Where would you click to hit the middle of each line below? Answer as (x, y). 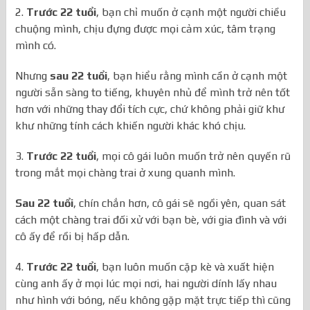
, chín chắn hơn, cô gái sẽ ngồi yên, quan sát (180, 203)
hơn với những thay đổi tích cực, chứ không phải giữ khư (150, 109)
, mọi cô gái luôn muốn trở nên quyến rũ (194, 156)
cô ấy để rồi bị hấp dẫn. (73, 237)
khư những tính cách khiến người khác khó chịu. (131, 126)
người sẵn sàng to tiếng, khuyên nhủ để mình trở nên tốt (153, 93)
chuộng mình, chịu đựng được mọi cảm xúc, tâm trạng (146, 29)
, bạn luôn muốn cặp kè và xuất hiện (185, 267)
